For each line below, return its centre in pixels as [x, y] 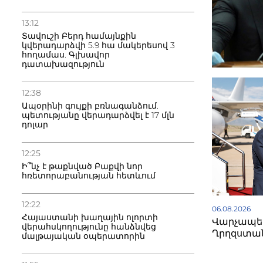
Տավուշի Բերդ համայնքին [79, 36]
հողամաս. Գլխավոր [66, 55]
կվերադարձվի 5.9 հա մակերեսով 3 [98, 45]
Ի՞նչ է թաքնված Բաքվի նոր [82, 166]
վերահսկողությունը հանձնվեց [89, 227]
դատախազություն [63, 64]
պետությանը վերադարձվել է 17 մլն [98, 115]
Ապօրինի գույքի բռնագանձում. [90, 106]
